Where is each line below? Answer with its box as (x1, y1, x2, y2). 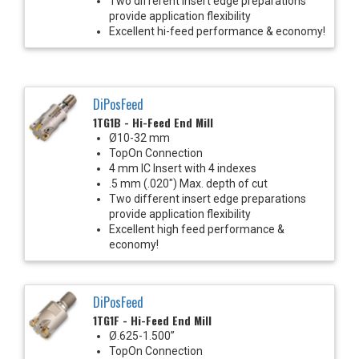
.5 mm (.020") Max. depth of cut (109, 176, 268, 190)
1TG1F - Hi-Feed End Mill (93, 311, 212, 329)
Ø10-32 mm (109, 131, 170, 144)
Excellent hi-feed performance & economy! (109, 24, 325, 38)
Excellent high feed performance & (109, 222, 284, 236)
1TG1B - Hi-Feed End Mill (93, 113, 213, 131)
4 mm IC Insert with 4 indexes (109, 161, 256, 175)
